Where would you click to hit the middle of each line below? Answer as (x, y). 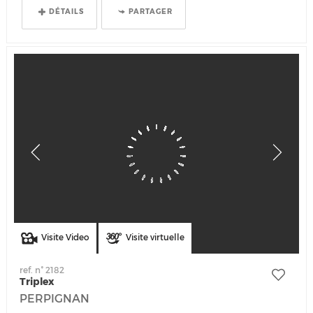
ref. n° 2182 (42, 270)
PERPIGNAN (55, 298)
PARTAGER (151, 11)
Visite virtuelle (155, 238)
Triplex (37, 282)
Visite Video (65, 238)
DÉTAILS (67, 11)
